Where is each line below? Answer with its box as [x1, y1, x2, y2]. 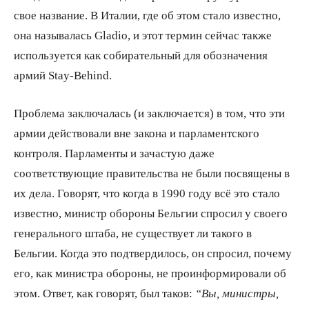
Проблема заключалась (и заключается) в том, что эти [14, 106, 285, 119]
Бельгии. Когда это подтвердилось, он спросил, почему [14, 246, 292, 259]
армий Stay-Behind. [14, 68, 112, 81]
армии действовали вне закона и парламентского [14, 126, 259, 139]
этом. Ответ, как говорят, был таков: [14, 286, 195, 299]
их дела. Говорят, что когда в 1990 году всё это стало [14, 186, 280, 199]
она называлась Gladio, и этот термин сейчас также [14, 28, 272, 41]
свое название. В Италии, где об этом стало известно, [14, 8, 281, 21]
